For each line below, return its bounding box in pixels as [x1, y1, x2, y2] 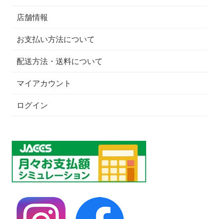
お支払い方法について [17, 33, 95, 45]
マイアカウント [17, 77, 72, 89]
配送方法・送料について [17, 55, 103, 67]
